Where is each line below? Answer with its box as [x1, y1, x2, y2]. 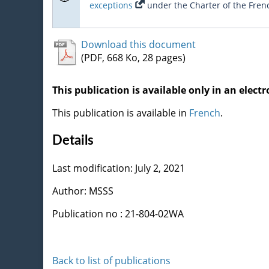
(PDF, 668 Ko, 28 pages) [81, 50, 186, 64]
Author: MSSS [52, 184, 113, 198]
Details [52, 133, 94, 147]
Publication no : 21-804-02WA [52, 207, 184, 220]
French [189, 106, 220, 119]
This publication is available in [52, 106, 189, 119]
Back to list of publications [52, 253, 171, 267]
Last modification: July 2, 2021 [52, 161, 185, 175]
